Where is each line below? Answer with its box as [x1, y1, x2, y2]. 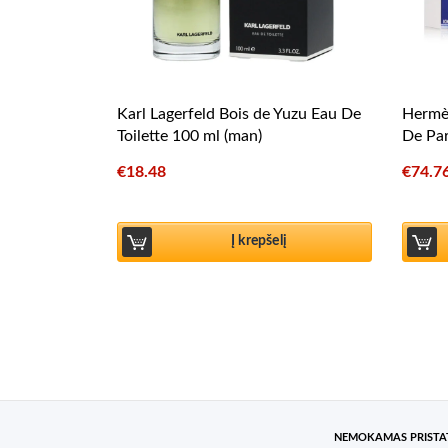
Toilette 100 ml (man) [117, 127, 262, 144]
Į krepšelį [231, 234, 287, 249]
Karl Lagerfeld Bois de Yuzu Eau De [117, 105, 361, 122]
